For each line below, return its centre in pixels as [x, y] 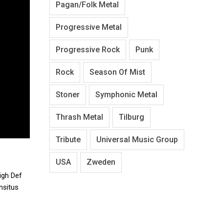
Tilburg [131, 117]
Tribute [68, 139]
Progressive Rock [88, 49]
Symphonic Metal [126, 94]
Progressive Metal [89, 27]
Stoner [68, 94]
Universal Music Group [137, 139]
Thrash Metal [79, 117]
